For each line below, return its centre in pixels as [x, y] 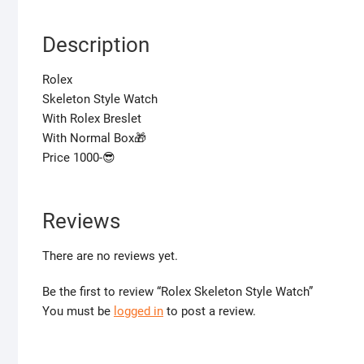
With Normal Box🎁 [94, 139]
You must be [78, 312]
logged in [139, 312]
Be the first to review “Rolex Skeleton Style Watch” [178, 292]
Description [96, 45]
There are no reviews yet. [110, 256]
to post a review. [210, 312]
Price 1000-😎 [79, 158]
